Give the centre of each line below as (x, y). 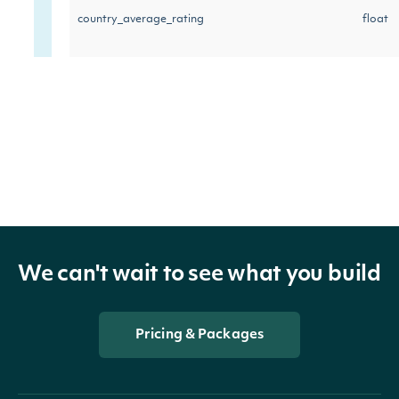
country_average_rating (141, 20)
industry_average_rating (142, 226)
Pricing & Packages (199, 335)
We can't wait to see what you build (199, 275)
